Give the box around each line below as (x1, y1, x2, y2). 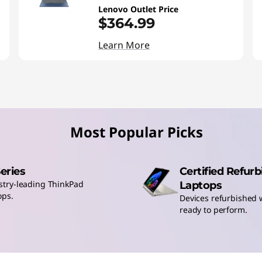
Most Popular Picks (70, 122, 203, 142)
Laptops (180, 179, 222, 192)
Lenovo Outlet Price (98, 4, 178, 15)
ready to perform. (180, 204, 247, 215)
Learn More (98, 39, 150, 51)
